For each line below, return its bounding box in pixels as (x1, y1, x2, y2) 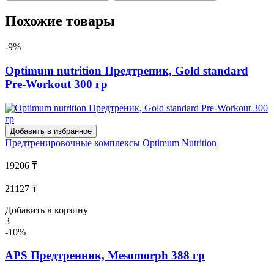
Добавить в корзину (5, 204, 88, 215)
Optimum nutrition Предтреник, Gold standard (5, 64, 248, 77)
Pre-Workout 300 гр (5, 77, 108, 91)
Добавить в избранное (10, 126, 92, 136)
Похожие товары (5, 13, 115, 29)
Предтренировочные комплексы (5, 137, 143, 148)
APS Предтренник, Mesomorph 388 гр (5, 249, 205, 262)
